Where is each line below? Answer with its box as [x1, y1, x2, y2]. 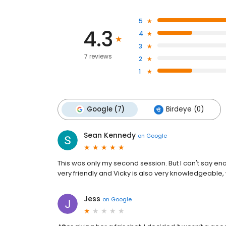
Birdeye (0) [166, 104, 204, 114]
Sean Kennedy [84, 130, 136, 140]
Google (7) [87, 104, 125, 114]
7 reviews [84, 52, 112, 61]
